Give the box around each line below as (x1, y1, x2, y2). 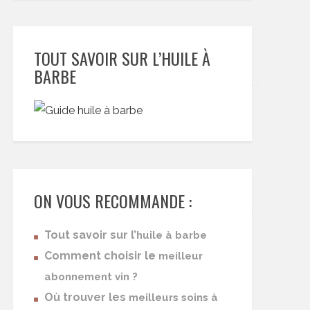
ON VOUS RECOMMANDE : (34, 188, 192, 213)
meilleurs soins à (129, 291, 218, 304)
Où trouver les (44, 291, 129, 304)
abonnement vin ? (44, 271, 138, 283)
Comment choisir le (44, 249, 158, 262)
